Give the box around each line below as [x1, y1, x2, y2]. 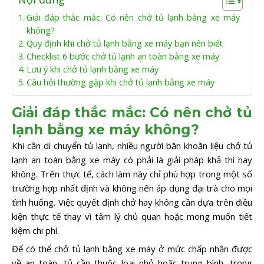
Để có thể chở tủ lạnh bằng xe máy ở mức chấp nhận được [12, 243, 252, 255]
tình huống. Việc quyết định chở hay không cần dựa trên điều [12, 196, 252, 208]
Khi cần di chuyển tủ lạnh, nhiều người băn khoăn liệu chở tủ [12, 139, 252, 151]
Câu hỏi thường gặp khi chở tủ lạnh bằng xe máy [26, 76, 214, 88]
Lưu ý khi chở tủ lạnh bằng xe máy [26, 63, 159, 75]
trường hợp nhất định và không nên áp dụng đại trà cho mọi [12, 181, 252, 194]
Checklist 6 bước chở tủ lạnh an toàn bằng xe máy [26, 50, 219, 62]
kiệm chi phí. [12, 224, 59, 236]
